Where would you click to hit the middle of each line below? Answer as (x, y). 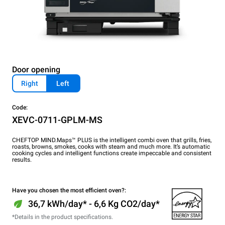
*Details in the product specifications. (63, 217)
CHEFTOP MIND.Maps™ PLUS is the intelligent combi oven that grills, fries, (112, 140)
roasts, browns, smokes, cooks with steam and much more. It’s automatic (111, 147)
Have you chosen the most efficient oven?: (69, 190)
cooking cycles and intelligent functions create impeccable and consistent (112, 153)
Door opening (36, 70)
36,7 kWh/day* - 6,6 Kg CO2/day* (94, 204)
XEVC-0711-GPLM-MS (57, 120)
